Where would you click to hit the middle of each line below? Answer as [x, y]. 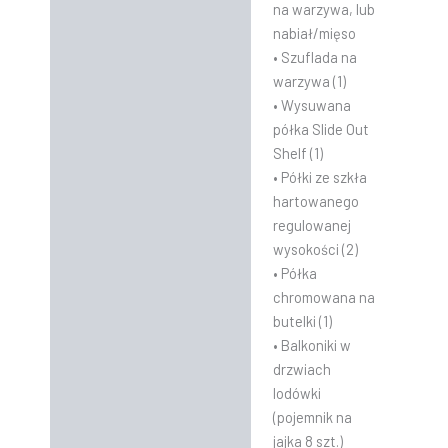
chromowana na [323, 297]
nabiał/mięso [314, 33]
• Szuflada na [314, 57]
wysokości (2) [315, 249]
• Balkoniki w [311, 345]
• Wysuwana [311, 105]
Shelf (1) [297, 153]
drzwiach [301, 369]
